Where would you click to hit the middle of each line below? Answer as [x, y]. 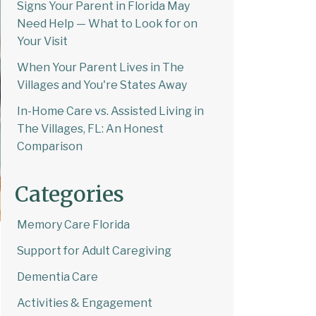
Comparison [50, 146]
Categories [69, 194]
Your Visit [42, 41]
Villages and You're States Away [102, 85]
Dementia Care [57, 276]
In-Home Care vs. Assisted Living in [110, 111]
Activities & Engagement [85, 303]
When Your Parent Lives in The [101, 67]
